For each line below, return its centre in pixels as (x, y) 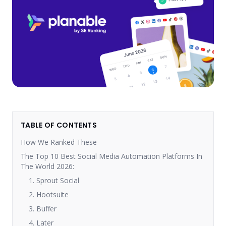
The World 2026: (47, 166)
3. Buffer (43, 209)
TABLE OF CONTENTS (59, 125)
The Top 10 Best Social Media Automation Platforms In (111, 156)
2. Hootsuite (49, 194)
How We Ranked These (59, 142)
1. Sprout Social (54, 180)
